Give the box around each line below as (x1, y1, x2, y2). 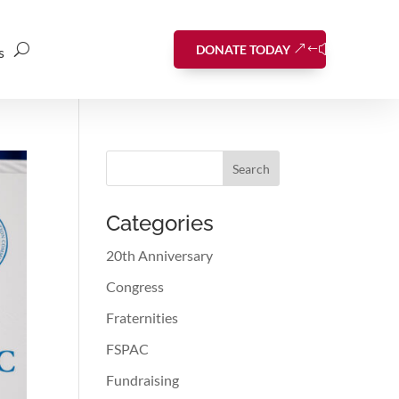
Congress (106, 278, 165, 295)
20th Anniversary (106, 247, 214, 264)
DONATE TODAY (195, 42, 290, 57)
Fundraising (106, 371, 180, 388)
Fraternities (106, 309, 179, 326)
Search (232, 160, 270, 176)
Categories (106, 210, 215, 236)
